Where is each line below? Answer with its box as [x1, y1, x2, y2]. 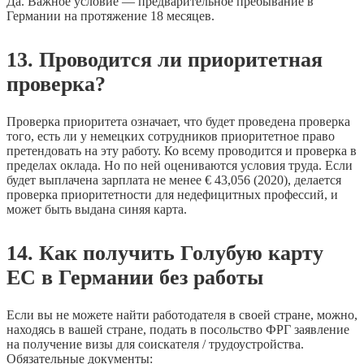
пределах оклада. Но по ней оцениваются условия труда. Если [6, 158, 353, 172]
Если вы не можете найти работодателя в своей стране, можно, [6, 307, 357, 322]
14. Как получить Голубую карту [6, 240, 323, 265]
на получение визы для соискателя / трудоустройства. [6, 336, 304, 351]
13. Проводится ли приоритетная [6, 48, 323, 72]
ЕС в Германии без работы [6, 265, 263, 289]
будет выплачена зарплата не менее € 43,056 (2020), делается [6, 172, 341, 187]
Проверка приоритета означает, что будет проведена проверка [6, 114, 350, 128]
